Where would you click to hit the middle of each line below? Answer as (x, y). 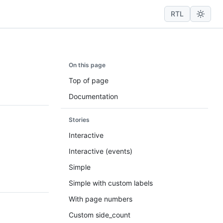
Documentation (93, 96)
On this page (87, 65)
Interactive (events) (101, 151)
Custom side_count (100, 215)
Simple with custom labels (111, 183)
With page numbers (101, 199)
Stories (79, 120)
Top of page (89, 80)
